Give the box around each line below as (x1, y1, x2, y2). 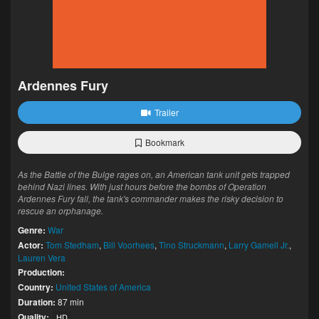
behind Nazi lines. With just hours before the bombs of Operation (18, 180, 266, 192)
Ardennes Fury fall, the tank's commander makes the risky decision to (18, 192, 283, 204)
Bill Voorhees (103, 239, 155, 251)
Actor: (18, 239, 43, 251)
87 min (56, 296, 84, 308)
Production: (18, 266, 65, 278)
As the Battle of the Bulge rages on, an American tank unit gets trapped (18, 168, 290, 180)
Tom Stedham (46, 239, 99, 251)
